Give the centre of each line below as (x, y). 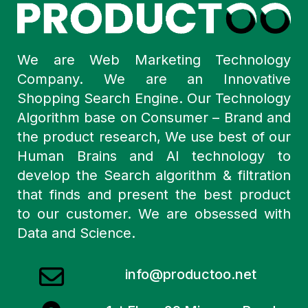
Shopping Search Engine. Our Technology (154, 99)
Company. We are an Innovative (154, 79)
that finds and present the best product (154, 195)
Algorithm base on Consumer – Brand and (154, 118)
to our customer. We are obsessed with (154, 214)
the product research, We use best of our (154, 137)
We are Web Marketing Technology (154, 60)
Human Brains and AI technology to (154, 156)
